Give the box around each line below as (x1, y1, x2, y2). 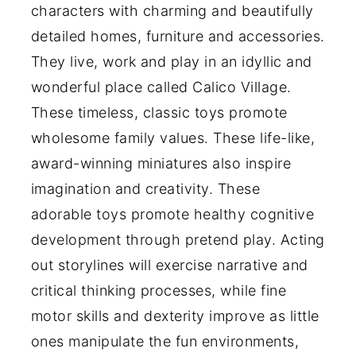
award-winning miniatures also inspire (30, 154, 292, 172)
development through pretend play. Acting (30, 230, 325, 248)
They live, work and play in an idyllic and (30, 52, 312, 70)
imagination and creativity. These (30, 180, 261, 197)
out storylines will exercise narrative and (30, 256, 308, 273)
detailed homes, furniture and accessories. (30, 27, 325, 44)
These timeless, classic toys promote (30, 103, 288, 121)
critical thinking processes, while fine (30, 281, 287, 299)
